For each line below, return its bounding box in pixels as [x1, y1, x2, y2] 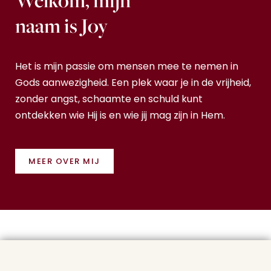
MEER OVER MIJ [28, 157, 100, 166]
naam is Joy [15, 11, 108, 39]
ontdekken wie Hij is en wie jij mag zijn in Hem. [15, 111, 227, 121]
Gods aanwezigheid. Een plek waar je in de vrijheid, [15, 78, 251, 88]
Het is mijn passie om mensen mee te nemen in [15, 62, 238, 72]
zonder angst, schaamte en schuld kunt [15, 94, 203, 105]
